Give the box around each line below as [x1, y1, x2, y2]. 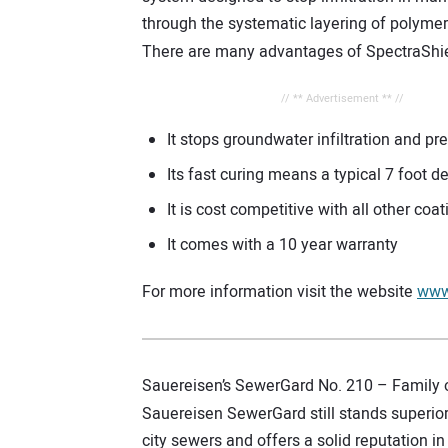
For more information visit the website [142, 280, 417, 305]
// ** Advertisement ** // [280, 90, 404, 108]
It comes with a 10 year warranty [167, 233, 398, 258]
